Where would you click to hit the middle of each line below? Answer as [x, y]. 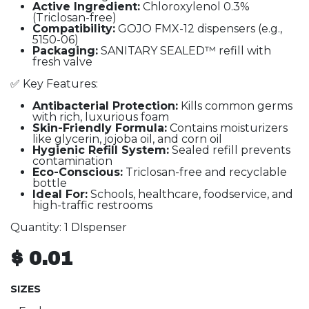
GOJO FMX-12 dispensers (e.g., [199, 29]
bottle [50, 183]
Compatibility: [74, 29]
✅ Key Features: [54, 84]
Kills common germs [235, 106]
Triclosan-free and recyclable [205, 172]
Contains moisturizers [227, 128]
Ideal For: [60, 194]
